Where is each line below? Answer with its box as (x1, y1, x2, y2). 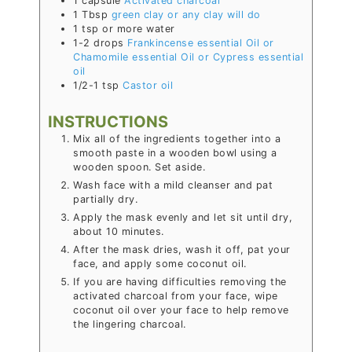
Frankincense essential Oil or (127, 37, 274, 49)
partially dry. (73, 193, 137, 205)
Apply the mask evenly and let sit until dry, (73, 211, 292, 223)
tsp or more (82, 23, 143, 35)
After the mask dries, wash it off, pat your (73, 244, 291, 255)
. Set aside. (148, 161, 205, 173)
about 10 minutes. (73, 225, 164, 237)
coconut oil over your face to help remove (73, 304, 289, 316)
